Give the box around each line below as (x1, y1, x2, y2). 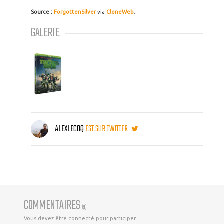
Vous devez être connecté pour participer (24, 215, 136, 222)
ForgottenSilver (54, 9, 96, 15)
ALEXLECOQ (55, 122, 84, 136)
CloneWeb (106, 9, 134, 15)
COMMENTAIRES (24, 196, 82, 216)
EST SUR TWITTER (85, 122, 129, 136)
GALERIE (31, 23, 60, 43)
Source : (31, 9, 52, 15)
